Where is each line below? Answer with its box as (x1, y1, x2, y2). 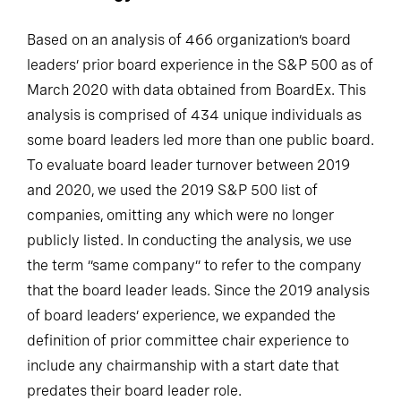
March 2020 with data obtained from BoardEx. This (27, 81, 366, 98)
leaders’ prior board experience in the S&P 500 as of (27, 55, 373, 73)
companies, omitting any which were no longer (27, 206, 334, 224)
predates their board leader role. (27, 381, 242, 399)
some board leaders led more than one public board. (27, 131, 374, 149)
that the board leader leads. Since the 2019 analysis (27, 281, 370, 299)
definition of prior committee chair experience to (27, 331, 349, 349)
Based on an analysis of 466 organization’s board (27, 30, 351, 48)
